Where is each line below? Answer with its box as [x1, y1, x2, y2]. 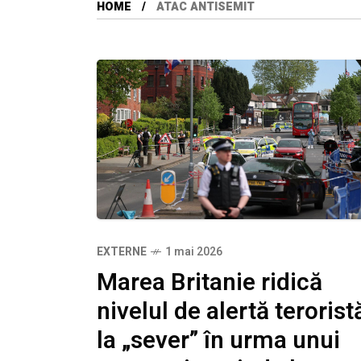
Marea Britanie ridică [97, 264, 322, 301]
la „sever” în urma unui [97, 322, 340, 359]
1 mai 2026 [165, 243, 222, 260]
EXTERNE [97, 243, 147, 260]
